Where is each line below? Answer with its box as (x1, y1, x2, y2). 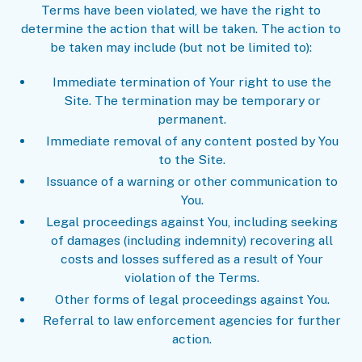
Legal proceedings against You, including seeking (46, 213, 339, 229)
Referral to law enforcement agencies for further (43, 313, 342, 329)
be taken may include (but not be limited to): (50, 40, 312, 56)
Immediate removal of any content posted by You (45, 133, 339, 149)
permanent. (158, 111, 227, 127)
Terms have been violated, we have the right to (41, 2, 321, 19)
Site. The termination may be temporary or (63, 92, 321, 108)
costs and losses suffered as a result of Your (61, 250, 324, 267)
